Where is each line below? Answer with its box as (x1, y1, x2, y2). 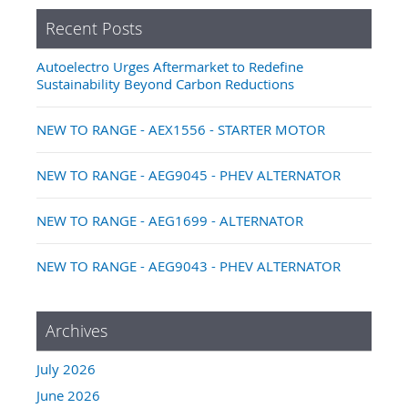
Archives (46, 320, 107, 342)
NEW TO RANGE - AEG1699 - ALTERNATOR (36, 211, 303, 230)
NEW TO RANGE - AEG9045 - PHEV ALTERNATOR (36, 166, 341, 185)
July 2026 (36, 360, 96, 379)
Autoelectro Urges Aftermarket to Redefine (36, 57, 303, 76)
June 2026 (36, 386, 100, 405)
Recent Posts (46, 17, 142, 40)
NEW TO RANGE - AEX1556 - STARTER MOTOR (36, 120, 325, 139)
